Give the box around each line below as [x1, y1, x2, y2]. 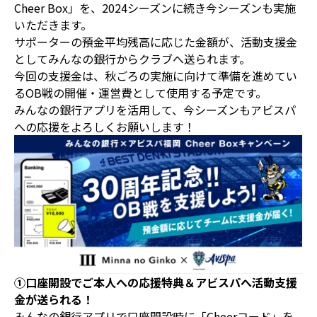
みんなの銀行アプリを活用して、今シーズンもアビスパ [14, 101, 296, 118]
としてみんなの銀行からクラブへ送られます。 [14, 50, 250, 67]
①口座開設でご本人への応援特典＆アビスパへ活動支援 [14, 273, 297, 291]
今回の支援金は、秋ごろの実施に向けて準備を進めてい [14, 67, 297, 84]
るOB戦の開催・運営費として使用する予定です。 [14, 84, 267, 101]
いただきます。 [14, 16, 92, 33]
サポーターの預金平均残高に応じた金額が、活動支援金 [14, 33, 297, 50]
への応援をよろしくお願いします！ [14, 118, 195, 135]
